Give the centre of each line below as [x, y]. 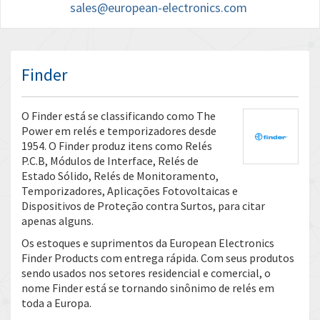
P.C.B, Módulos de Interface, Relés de [110, 161]
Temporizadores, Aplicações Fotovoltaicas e [130, 191]
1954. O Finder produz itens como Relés [117, 146]
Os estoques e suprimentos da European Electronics [148, 243]
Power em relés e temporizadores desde [119, 131]
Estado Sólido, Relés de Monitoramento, [120, 176]
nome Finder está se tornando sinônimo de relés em [148, 288]
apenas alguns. [57, 221]
